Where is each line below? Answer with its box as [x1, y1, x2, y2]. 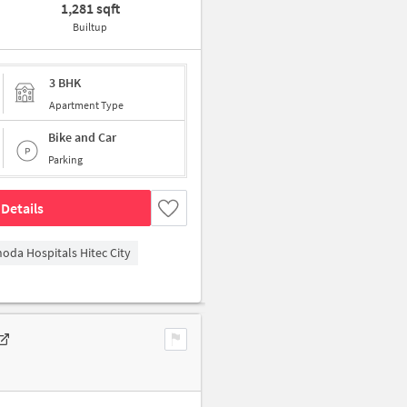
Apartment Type [49, 97, 124, 112]
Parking [48, 153, 83, 166]
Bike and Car [48, 129, 116, 145]
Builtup [73, 20, 108, 34]
